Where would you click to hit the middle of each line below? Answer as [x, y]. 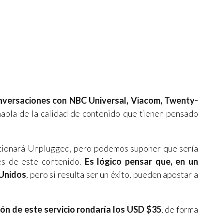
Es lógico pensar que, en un [141, 161]
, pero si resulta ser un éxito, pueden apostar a [112, 174]
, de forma [179, 209]
